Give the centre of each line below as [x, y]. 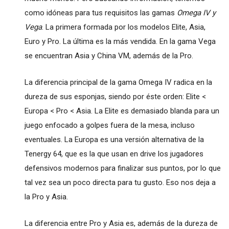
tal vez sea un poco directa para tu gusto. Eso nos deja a [120, 182]
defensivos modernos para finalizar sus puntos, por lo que [122, 168]
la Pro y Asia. [46, 197]
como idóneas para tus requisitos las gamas [100, 13]
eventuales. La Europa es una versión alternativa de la [114, 139]
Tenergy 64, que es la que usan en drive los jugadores [114, 154]
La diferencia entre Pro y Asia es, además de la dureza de [121, 223]
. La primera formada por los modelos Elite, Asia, [123, 27]
